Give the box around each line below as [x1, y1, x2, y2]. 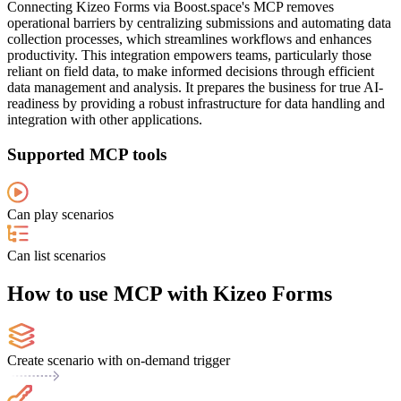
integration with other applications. [7, 112, 202, 128]
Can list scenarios [7, 247, 106, 263]
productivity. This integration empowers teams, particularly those [7, 47, 371, 64]
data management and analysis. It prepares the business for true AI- [7, 80, 383, 96]
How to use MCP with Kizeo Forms [7, 281, 332, 305]
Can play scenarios [7, 206, 114, 222]
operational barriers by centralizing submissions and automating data [7, 15, 391, 31]
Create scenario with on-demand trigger [7, 353, 230, 369]
